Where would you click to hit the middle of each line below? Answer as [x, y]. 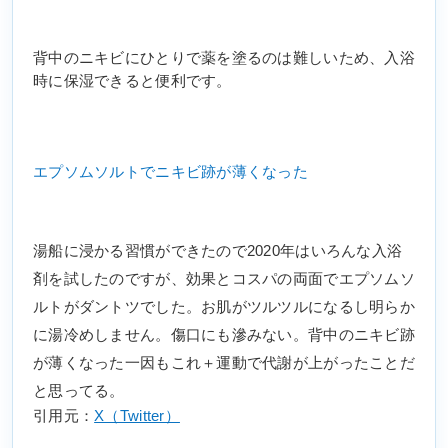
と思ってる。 [79, 391]
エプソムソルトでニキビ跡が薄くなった [171, 172]
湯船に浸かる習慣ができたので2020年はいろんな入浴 [218, 251]
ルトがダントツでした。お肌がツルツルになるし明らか [224, 307]
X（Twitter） [137, 416]
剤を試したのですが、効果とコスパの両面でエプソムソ [224, 279]
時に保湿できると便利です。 [132, 81]
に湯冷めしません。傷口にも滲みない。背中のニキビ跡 [224, 335]
